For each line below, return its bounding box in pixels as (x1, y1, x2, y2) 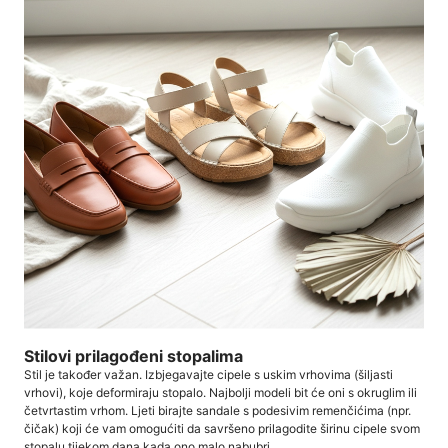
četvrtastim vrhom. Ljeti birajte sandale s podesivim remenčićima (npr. (24, 403, 411, 419)
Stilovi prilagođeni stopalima (24, 345, 243, 366)
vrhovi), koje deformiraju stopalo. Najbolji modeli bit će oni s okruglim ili (24, 385, 417, 401)
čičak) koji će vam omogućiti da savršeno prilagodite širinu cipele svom (24, 421, 420, 437)
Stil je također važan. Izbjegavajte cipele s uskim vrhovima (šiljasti (24, 367, 393, 383)
